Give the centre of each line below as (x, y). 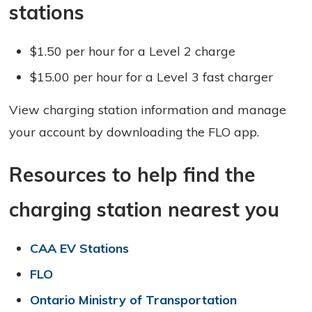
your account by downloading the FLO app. (134, 132)
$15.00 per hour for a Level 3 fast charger (152, 77)
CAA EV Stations (80, 249)
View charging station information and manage (148, 110)
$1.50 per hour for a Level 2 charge (133, 52)
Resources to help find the (133, 175)
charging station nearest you (145, 210)
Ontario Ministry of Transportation (134, 300)
